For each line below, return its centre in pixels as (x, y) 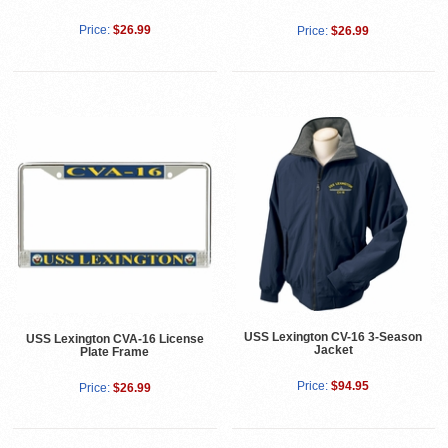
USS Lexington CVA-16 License (114, 338)
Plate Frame (115, 351)
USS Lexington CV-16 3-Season (333, 336)
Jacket (333, 349)
